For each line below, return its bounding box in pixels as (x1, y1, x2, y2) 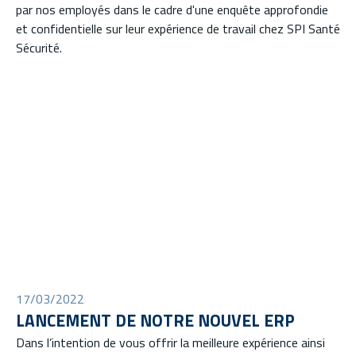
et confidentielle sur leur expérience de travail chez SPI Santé (16, 18, 340, 38)
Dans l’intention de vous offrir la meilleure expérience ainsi (16, 333, 325, 353)
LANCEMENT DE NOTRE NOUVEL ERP (16, 308, 295, 334)
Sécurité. (16, 37, 62, 57)
